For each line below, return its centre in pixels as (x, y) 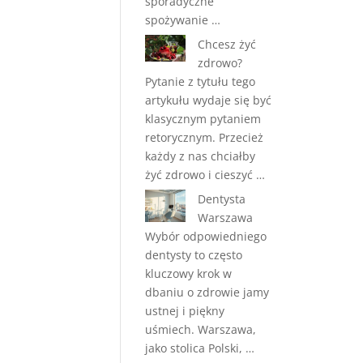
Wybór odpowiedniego (206, 236)
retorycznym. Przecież (205, 137)
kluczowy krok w (189, 273)
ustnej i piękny (185, 311)
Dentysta (222, 199)
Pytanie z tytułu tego (201, 81)
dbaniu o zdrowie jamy (207, 292)
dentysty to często (194, 255)
